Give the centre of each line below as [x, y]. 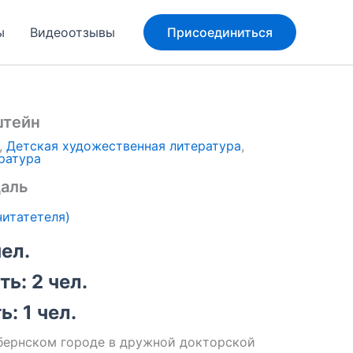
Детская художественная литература [124, 146]
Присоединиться [220, 32]
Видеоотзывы [72, 32]
